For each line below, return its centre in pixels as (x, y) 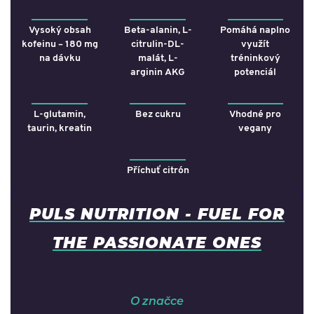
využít (255, 44)
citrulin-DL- (158, 44)
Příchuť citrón (158, 170)
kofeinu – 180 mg (60, 44)
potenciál (255, 72)
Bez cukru (158, 114)
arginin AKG (158, 72)
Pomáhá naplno (255, 30)
